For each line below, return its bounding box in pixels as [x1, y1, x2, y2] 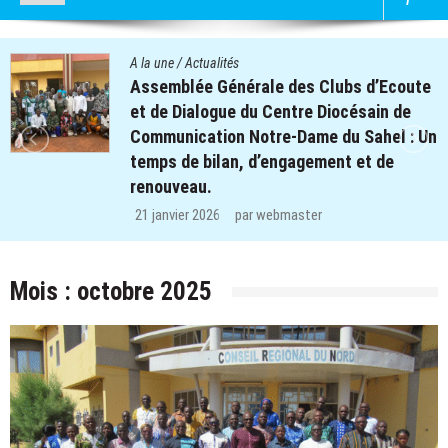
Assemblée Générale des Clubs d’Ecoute [130, 75, 431, 97]
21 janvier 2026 [135, 205, 220, 224]
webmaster [256, 205, 322, 224]
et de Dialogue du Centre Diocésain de [130, 100, 411, 122]
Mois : [10, 276, 77, 306]
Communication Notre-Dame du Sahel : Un [130, 125, 437, 147]
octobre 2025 [77, 276, 212, 306]
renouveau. [130, 175, 212, 197]
